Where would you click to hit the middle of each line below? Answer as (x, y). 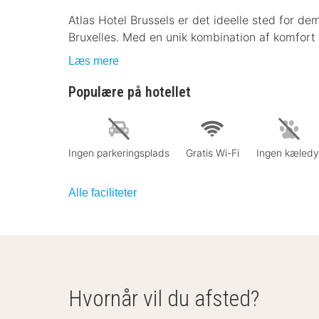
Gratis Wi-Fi (212, 152)
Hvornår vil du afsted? (164, 298)
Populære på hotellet (130, 92)
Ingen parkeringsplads (119, 152)
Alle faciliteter (103, 192)
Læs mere (94, 61)
